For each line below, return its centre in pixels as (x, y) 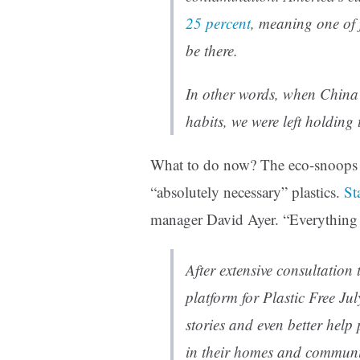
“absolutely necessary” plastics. (247, 192)
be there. (212, 51)
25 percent (218, 23)
